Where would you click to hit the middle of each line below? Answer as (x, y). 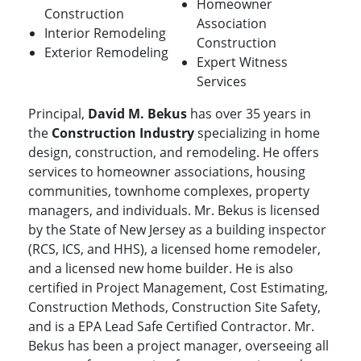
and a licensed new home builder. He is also (161, 269)
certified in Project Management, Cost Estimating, (178, 288)
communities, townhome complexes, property (169, 191)
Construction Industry (123, 133)
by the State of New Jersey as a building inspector (177, 230)
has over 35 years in (249, 114)
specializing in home (257, 133)
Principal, (58, 114)
